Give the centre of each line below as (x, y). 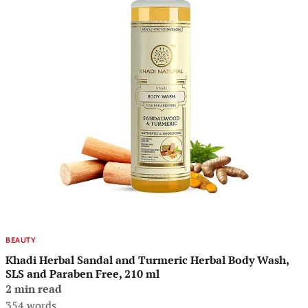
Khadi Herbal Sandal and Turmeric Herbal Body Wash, (147, 260)
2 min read (34, 288)
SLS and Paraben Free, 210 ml (82, 273)
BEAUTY (21, 240)
